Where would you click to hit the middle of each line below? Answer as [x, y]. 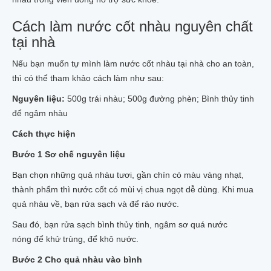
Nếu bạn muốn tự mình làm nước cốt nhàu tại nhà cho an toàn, [133, 64]
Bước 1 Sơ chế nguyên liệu [69, 154]
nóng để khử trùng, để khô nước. [75, 239]
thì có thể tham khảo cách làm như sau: [88, 78]
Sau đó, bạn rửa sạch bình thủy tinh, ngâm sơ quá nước [120, 224]
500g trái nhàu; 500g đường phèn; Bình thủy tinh [161, 99]
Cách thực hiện [44, 134]
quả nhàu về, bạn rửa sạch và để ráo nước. [96, 204]
